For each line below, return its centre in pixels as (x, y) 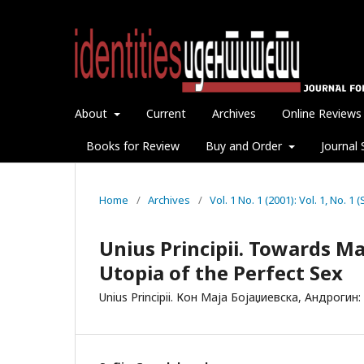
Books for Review (133, 145)
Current (166, 113)
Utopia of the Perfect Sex (221, 272)
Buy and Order (245, 145)
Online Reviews (321, 113)
